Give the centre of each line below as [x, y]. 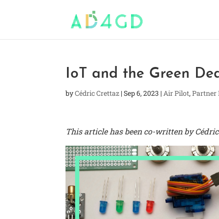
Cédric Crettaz [97, 93]
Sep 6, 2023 [142, 93]
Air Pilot [176, 93]
